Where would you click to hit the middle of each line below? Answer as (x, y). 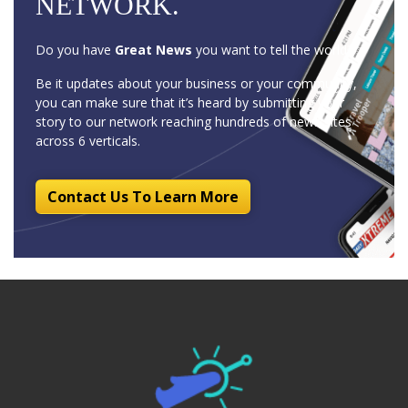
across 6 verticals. (88, 140)
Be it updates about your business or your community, (196, 83)
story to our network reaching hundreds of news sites (194, 121)
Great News (153, 49)
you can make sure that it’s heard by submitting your (190, 102)
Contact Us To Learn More (143, 196)
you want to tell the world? (272, 49)
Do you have (75, 49)
